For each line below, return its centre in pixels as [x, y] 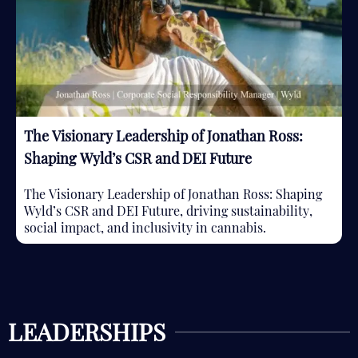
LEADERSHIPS [87, 332]
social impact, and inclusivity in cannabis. [145, 228]
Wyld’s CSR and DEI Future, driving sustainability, [168, 211]
